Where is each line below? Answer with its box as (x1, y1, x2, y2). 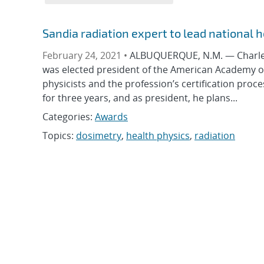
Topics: (42, 129, 76, 142)
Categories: (42, 110, 95, 123)
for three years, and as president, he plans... (42, 91, 237, 104)
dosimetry (76, 129, 121, 142)
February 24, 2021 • (42, 49, 130, 62)
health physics (126, 129, 190, 142)
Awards (95, 110, 128, 123)
